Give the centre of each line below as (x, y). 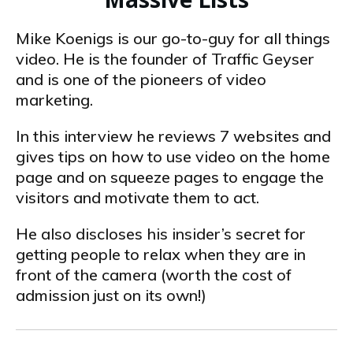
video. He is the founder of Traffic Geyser (165, 59)
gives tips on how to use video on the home (173, 156)
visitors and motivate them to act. (137, 197)
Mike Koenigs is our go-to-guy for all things (173, 38)
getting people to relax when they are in (161, 254)
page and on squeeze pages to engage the (170, 177)
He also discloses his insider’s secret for (161, 234)
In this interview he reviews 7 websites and (173, 136)
